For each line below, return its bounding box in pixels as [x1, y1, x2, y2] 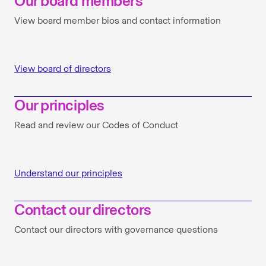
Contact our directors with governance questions [14, 224, 218, 235]
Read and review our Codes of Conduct [14, 119, 178, 131]
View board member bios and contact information [14, 15, 221, 26]
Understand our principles [14, 167, 122, 179]
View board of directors [14, 63, 111, 74]
